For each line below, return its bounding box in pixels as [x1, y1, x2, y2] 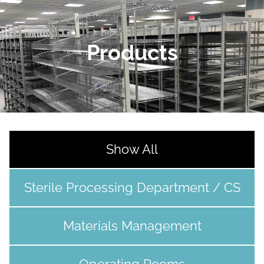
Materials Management [62, 217, 202, 233]
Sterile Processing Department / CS [24, 179, 240, 195]
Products [86, 39, 178, 65]
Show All [106, 141, 158, 157]
